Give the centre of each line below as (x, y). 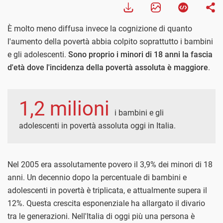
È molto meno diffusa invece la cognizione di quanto (100, 29)
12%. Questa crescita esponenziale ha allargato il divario (106, 204)
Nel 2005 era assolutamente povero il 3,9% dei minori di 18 (110, 165)
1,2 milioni (67, 109)
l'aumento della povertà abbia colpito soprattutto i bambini (110, 42)
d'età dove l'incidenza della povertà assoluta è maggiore (108, 68)
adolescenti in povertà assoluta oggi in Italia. (97, 126)
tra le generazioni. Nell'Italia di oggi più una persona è (101, 217)
